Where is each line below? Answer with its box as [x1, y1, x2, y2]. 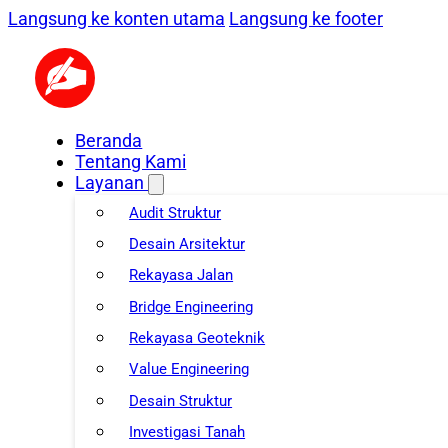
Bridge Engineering [129, 297, 254, 316]
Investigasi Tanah [129, 423, 246, 442]
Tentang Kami [75, 151, 187, 173]
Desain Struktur [129, 391, 233, 410]
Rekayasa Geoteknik [129, 329, 266, 348]
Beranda [75, 130, 143, 152]
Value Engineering [129, 360, 250, 379]
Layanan [75, 172, 149, 194]
